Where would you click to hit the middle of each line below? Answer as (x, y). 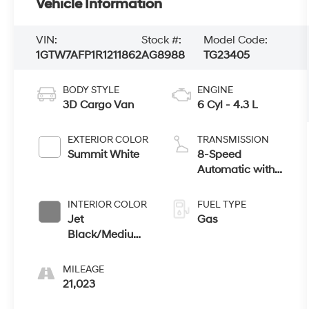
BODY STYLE (91, 90)
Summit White (104, 155)
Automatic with (236, 170)
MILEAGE (84, 270)
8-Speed (220, 155)
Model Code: (235, 40)
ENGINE (216, 90)
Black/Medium (106, 235)
